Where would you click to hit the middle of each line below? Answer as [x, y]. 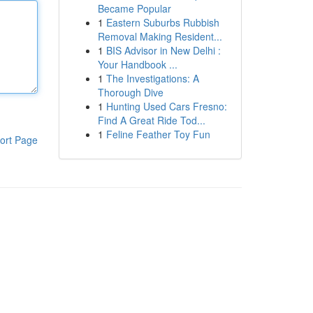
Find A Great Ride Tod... [151, 120]
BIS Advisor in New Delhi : [163, 50]
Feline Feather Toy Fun [158, 134]
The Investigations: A [152, 78]
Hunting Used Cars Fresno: [166, 106]
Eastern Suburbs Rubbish [162, 22]
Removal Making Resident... [160, 36]
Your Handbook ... [137, 64]
